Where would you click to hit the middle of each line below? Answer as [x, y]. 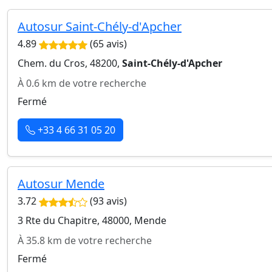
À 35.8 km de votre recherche [85, 240]
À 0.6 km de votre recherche [82, 83]
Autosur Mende [61, 184]
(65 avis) [107, 44]
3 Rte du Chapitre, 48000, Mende [92, 220]
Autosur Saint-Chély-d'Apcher [100, 26]
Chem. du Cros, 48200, [70, 63]
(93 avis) [107, 201]
